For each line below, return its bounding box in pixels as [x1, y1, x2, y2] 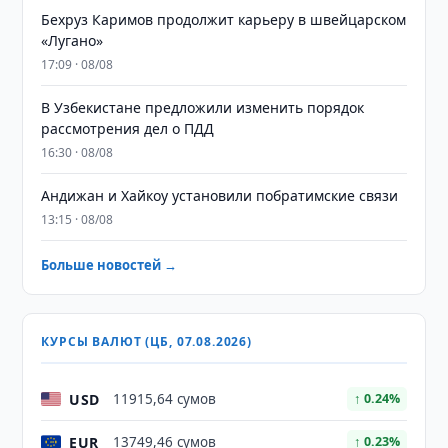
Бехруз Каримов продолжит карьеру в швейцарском [41, 10, 407, 29]
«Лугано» [41, 31, 104, 50]
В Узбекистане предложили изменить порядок [41, 98, 365, 117]
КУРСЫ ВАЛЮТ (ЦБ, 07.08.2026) [41, 333, 252, 350]
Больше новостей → [41, 256, 178, 274]
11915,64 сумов [113, 390, 217, 408]
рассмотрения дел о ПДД [41, 119, 215, 138]
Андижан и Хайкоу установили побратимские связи [41, 186, 399, 205]
